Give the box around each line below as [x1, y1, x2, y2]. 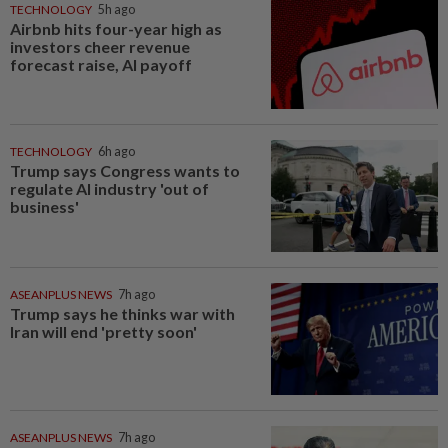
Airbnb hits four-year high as [10, 18, 222, 38]
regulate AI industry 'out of [10, 179, 209, 199]
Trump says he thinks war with [10, 303, 235, 323]
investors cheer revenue [10, 36, 190, 56]
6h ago [98, 144, 135, 160]
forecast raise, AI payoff [10, 54, 192, 74]
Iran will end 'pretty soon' [10, 321, 197, 341]
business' [10, 197, 79, 217]
